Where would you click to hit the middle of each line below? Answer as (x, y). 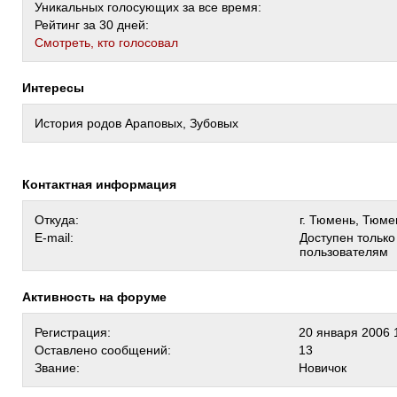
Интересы (58, 88)
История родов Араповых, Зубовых (136, 123)
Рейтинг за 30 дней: (92, 25)
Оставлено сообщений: (103, 350)
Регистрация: (73, 332)
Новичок (323, 368)
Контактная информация (103, 184)
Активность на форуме (99, 297)
